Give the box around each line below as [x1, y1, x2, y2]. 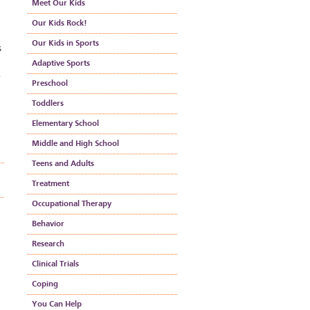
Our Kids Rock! [32, 19, 86, 28]
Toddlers [32, 100, 64, 108]
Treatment [32, 180, 69, 188]
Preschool [32, 80, 68, 88]
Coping [32, 280, 58, 289]
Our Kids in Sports [32, 39, 99, 48]
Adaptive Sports [32, 60, 90, 68]
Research [32, 240, 64, 248]
